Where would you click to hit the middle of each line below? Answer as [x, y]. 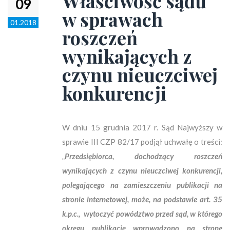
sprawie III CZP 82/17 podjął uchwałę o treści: [142, 141]
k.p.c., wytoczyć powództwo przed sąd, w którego [142, 213]
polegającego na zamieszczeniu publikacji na [142, 185]
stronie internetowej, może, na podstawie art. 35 [142, 199]
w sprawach [112, 19]
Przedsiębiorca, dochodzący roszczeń [143, 156]
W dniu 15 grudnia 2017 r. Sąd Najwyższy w [142, 127]
